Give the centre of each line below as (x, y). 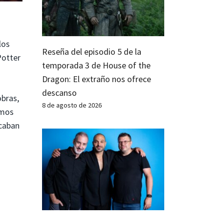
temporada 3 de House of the (96, 66)
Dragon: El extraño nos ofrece (97, 79)
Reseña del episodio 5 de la (92, 52)
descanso (59, 93)
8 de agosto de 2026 (72, 105)
